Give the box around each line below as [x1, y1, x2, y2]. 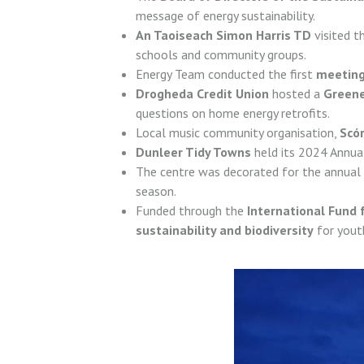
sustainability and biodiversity [136, 221, 314, 238]
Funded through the [136, 201, 247, 219]
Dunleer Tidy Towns [136, 143, 254, 160]
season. [136, 182, 176, 199]
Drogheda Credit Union [136, 84, 269, 102]
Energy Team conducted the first [136, 65, 316, 82]
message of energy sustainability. [136, 6, 315, 24]
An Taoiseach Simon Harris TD [136, 26, 311, 43]
